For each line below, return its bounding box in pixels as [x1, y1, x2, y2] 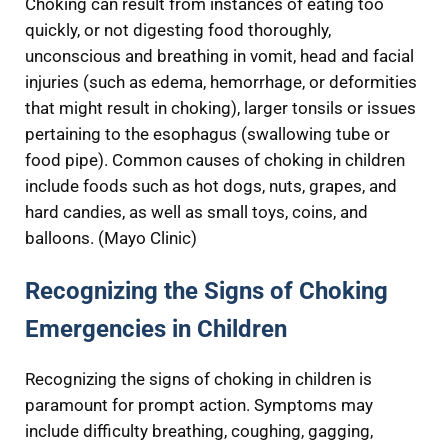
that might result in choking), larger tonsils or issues [24, 98, 416, 118]
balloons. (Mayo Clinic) [24, 228, 197, 248]
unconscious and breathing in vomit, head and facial [24, 46, 414, 66]
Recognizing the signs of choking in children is [24, 370, 372, 390]
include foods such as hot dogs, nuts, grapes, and [24, 176, 397, 196]
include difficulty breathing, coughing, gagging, [24, 422, 373, 442]
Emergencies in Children [24, 314, 287, 343]
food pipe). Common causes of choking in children [24, 150, 405, 170]
